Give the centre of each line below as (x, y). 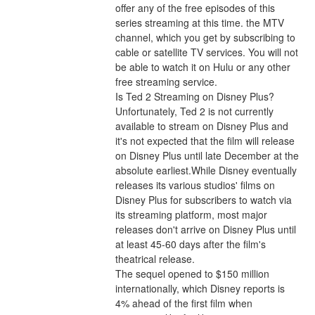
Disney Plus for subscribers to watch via (203, 200)
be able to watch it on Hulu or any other (202, 67)
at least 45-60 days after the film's (190, 244)
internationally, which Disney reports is (200, 289)
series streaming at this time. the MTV (199, 23)
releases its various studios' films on (195, 185)
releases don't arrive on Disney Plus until (205, 230)
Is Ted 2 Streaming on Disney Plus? (194, 97)
